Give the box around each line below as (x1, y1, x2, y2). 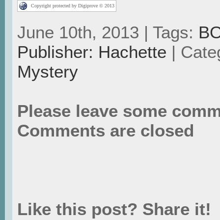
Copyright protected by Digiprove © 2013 (31, 3, 114, 9)
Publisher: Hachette (17, 42, 166, 62)
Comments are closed (17, 121, 194, 140)
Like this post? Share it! (17, 199, 211, 219)
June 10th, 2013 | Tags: (17, 23, 198, 42)
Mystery (17, 62, 78, 82)
